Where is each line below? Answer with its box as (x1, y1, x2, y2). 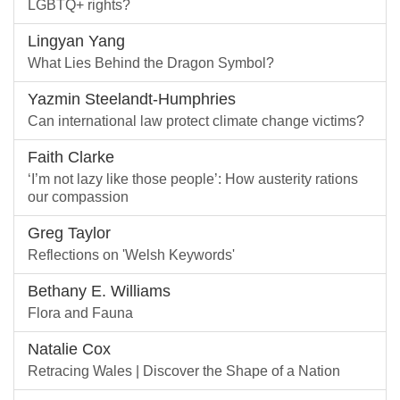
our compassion (28, 188, 129, 204)
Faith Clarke (28, 147, 114, 166)
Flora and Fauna (28, 304, 133, 321)
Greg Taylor (28, 223, 111, 242)
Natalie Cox (28, 339, 111, 358)
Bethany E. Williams (28, 281, 171, 300)
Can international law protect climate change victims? (28, 112, 364, 129)
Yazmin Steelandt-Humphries (28, 89, 236, 108)
